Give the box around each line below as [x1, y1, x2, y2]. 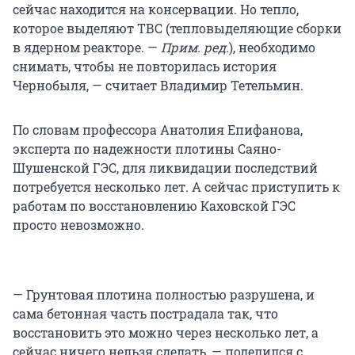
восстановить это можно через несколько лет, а [13, 323, 319, 341]
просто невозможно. [13, 216, 144, 233]
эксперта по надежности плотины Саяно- [13, 139, 281, 157]
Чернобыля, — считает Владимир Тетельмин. [13, 76, 303, 94]
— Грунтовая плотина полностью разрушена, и [13, 285, 315, 303]
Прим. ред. [161, 38, 229, 55]
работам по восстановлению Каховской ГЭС [13, 197, 296, 214]
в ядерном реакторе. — [13, 38, 161, 55]
